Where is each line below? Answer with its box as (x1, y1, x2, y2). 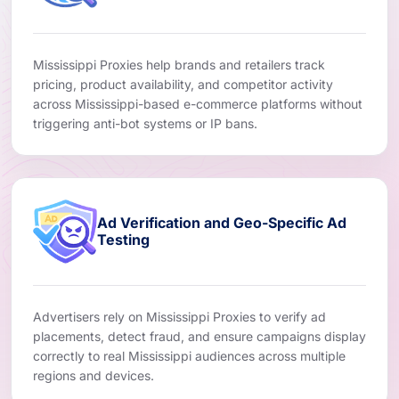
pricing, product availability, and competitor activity (33, 76, 333, 92)
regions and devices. (33, 367, 154, 383)
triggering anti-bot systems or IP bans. (33, 115, 257, 131)
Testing (97, 230, 150, 248)
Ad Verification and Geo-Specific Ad (97, 213, 346, 232)
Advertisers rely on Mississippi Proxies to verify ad (33, 308, 326, 324)
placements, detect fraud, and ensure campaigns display (33, 328, 366, 344)
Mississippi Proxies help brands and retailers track (33, 56, 325, 72)
